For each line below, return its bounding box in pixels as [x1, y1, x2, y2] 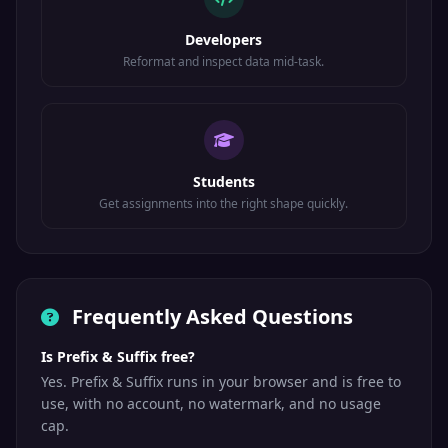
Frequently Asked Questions [67, 303, 353, 330]
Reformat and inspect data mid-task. [123, 53, 325, 70]
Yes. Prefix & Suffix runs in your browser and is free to [41, 372, 401, 391]
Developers [185, 30, 263, 49]
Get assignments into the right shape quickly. [99, 195, 349, 212]
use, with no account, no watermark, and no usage [41, 394, 381, 413]
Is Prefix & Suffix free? [41, 347, 195, 366]
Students [192, 172, 255, 191]
